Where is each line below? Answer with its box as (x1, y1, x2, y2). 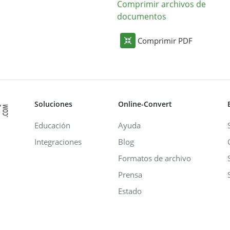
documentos (117, 10, 166, 22)
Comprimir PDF (138, 35, 193, 46)
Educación (34, 120, 70, 130)
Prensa (118, 169, 142, 180)
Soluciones (34, 99, 72, 109)
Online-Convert (118, 99, 172, 109)
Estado (118, 185, 142, 196)
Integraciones (34, 136, 82, 147)
